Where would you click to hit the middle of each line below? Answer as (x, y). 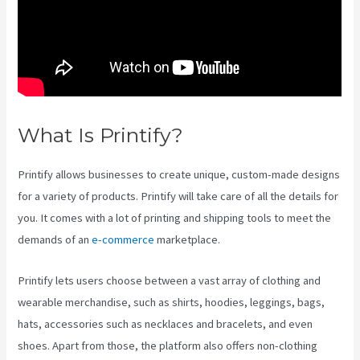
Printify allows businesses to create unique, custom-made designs (179, 175)
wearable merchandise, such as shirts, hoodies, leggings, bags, (172, 302)
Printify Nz (241, 135)
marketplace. (188, 240)
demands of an (55, 240)
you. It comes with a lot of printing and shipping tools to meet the (175, 218)
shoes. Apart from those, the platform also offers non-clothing (168, 345)
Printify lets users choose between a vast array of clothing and (170, 280)
